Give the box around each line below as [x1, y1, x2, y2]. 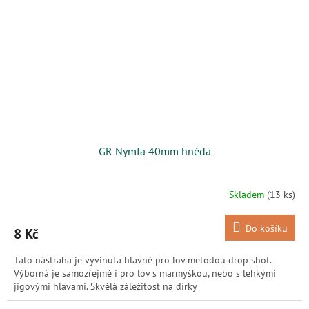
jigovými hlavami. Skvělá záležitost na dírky [14, 280, 197, 293]
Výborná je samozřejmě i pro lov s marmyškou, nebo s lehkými [14, 267, 276, 280]
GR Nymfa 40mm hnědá [98, 144, 211, 159]
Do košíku [246, 222, 288, 235]
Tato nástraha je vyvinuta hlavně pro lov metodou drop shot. [14, 254, 271, 267]
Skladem [229, 188, 267, 201]
